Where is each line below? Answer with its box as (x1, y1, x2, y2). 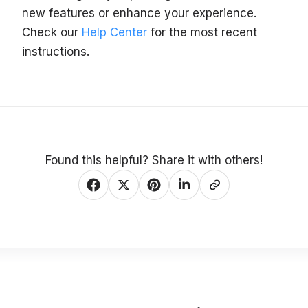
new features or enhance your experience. (22, 5, 256, 20)
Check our (22, 25, 82, 39)
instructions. (22, 44, 89, 58)
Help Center (82, 25, 147, 39)
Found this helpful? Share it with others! (45, 153, 263, 167)
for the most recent (147, 25, 257, 39)
